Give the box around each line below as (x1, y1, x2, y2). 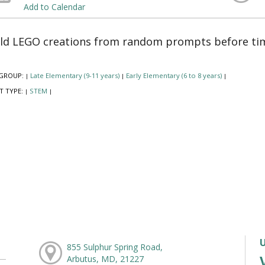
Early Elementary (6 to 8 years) (125, 71, 222, 80)
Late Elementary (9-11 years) (30, 71, 119, 80)
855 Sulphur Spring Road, (66, 241, 163, 253)
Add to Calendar (23, 1, 85, 12)
